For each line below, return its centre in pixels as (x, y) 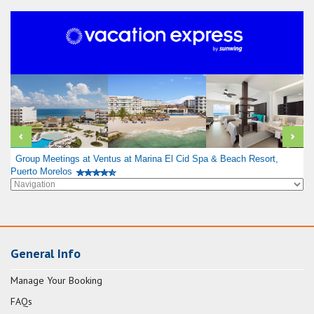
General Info (46, 253)
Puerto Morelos (41, 171)
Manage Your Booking (56, 280)
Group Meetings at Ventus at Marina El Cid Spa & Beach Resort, (146, 158)
